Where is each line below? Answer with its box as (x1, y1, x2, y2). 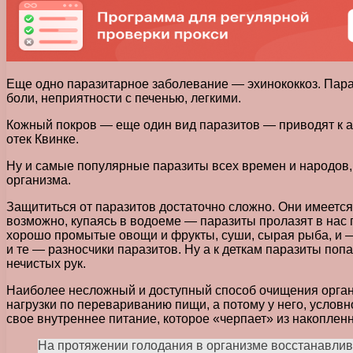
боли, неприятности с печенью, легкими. (6, 91, 241, 105)
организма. (6, 173, 71, 187)
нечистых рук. (6, 256, 86, 270)
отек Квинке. (6, 132, 79, 146)
